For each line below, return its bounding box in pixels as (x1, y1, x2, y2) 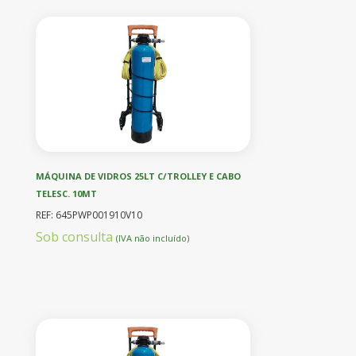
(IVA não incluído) (116, 231, 189, 244)
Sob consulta (36, 227, 116, 246)
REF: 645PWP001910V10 (36, 207, 142, 222)
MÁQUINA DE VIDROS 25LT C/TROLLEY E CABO (36, 169, 241, 182)
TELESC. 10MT (36, 187, 97, 199)
